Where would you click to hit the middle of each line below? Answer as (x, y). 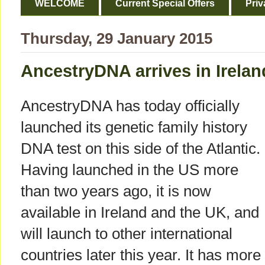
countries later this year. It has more (141, 255)
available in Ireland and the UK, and (140, 213)
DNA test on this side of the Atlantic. (140, 149)
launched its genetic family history (134, 127)
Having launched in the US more (130, 170)
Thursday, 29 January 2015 (117, 39)
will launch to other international (127, 234)
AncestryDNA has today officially (130, 106)
